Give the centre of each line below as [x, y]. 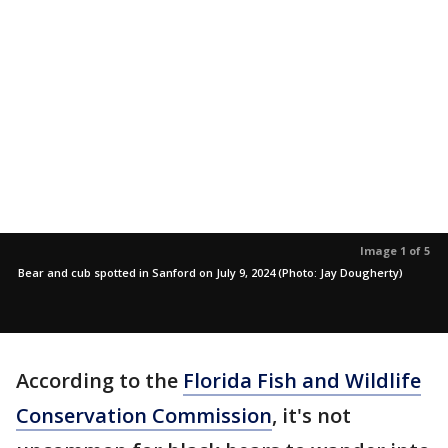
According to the [99, 381]
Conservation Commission [144, 416]
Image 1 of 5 [395, 251]
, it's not [311, 416]
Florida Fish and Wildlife [302, 381]
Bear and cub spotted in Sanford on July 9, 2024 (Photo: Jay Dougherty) [210, 273]
